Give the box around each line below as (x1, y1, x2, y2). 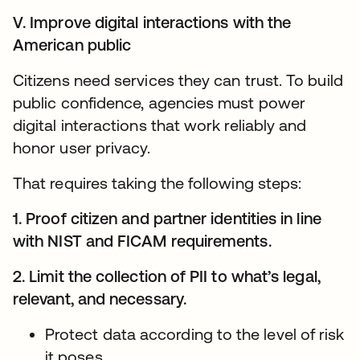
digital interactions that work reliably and (13, 116, 307, 134)
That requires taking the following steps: (13, 174, 302, 192)
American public (13, 35, 132, 54)
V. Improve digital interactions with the (13, 13, 292, 31)
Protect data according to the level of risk (45, 325, 345, 343)
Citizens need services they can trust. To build (13, 71, 343, 89)
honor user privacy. (13, 138, 151, 157)
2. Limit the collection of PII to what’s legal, (13, 267, 321, 285)
